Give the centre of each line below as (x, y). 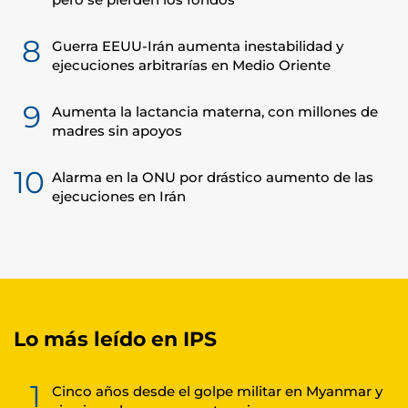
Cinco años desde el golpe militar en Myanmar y (217, 391)
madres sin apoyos (117, 131)
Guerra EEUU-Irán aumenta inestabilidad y (198, 46)
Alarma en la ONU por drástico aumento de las (213, 177)
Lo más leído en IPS (115, 339)
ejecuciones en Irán (119, 196)
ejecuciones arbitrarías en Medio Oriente (191, 65)
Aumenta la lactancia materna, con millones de (215, 112)
